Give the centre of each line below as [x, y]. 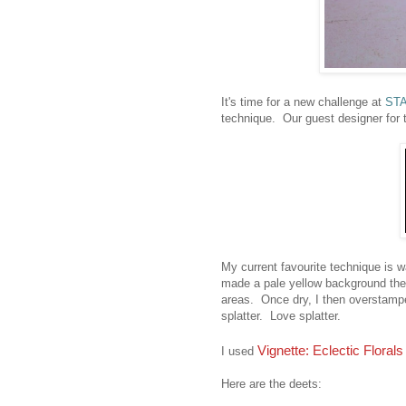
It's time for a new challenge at [303, 102]
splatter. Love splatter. [281, 316]
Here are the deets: [271, 384]
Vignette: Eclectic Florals [330, 351]
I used [239, 352]
